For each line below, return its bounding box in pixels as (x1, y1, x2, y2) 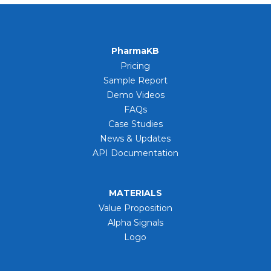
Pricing (120, 60, 151, 71)
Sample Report (103, 74, 168, 86)
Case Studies (108, 118, 163, 129)
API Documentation (92, 147, 178, 158)
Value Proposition (98, 202, 172, 214)
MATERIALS (108, 187, 162, 198)
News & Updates (100, 132, 171, 144)
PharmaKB (111, 45, 160, 56)
